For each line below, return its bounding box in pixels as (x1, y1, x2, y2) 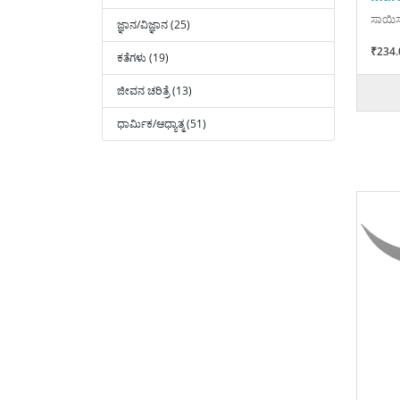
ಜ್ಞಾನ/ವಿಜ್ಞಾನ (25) (117, 17, 190, 32)
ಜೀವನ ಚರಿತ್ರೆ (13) (117, 83, 192, 98)
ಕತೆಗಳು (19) (117, 50, 169, 65)
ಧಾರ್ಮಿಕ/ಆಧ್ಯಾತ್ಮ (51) (117, 116, 206, 131)
